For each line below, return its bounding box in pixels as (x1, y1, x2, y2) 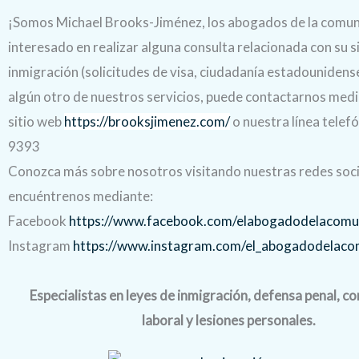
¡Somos (8, 13, 56, 30)
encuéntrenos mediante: (8, 187, 153, 204)
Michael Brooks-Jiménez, (56, 13, 208, 30)
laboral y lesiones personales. (141, 311, 316, 329)
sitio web (8, 112, 64, 130)
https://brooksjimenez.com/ (64, 112, 230, 130)
